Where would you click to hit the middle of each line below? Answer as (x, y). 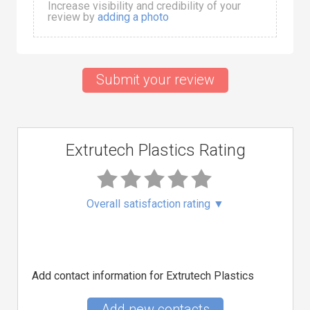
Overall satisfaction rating (150, 204)
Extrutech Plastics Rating (155, 150)
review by (73, 17)
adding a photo (133, 17)
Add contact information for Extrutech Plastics (143, 276)
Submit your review (155, 80)
